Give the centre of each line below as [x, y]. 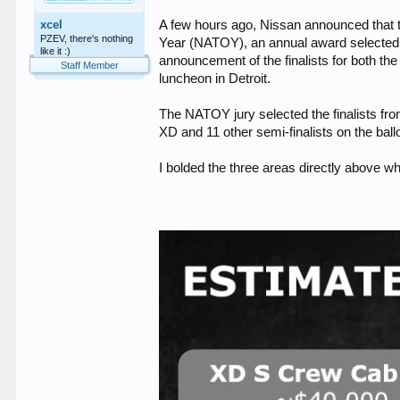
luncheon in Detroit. [215, 79]
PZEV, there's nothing [87, 38]
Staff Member [89, 65]
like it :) [56, 51]
